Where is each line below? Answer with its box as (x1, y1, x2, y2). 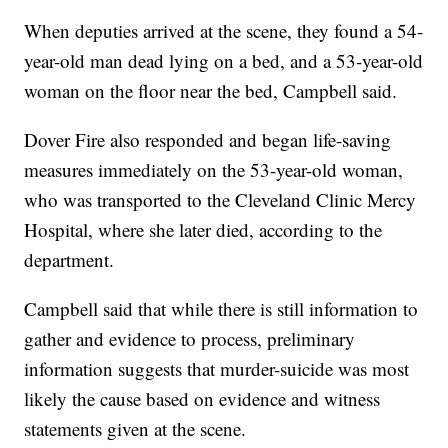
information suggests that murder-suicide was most (24, 356, 410, 382)
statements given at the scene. (24, 416, 247, 442)
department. (24, 247, 115, 273)
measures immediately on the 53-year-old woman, (24, 157, 404, 183)
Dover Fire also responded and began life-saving (24, 127, 392, 153)
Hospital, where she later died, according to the (24, 217, 383, 243)
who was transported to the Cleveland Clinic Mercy (24, 187, 417, 213)
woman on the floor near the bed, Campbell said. (24, 78, 398, 104)
